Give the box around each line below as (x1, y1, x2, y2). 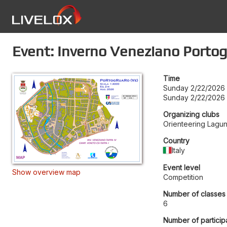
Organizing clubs (163, 110, 219, 119)
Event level (163, 163, 200, 172)
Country (163, 136, 190, 145)
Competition (163, 173, 203, 181)
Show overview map (12, 168, 81, 176)
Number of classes (163, 190, 225, 198)
